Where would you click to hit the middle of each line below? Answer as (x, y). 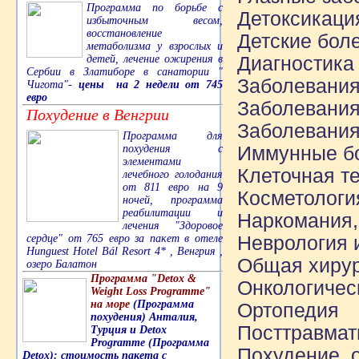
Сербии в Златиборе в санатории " (125, 72)
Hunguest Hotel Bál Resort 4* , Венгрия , (125, 252)
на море (112, 305)
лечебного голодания (173, 175)
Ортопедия (288, 311)
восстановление (124, 34)
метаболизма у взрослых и (155, 46)
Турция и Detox (129, 330)
